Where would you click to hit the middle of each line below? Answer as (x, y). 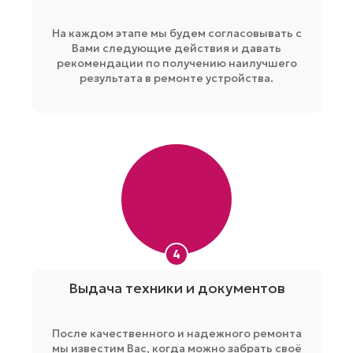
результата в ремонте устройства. (176, 78)
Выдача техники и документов (176, 288)
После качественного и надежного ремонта (176, 333)
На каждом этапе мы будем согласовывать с (176, 33)
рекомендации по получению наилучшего (176, 63)
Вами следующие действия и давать (176, 48)
